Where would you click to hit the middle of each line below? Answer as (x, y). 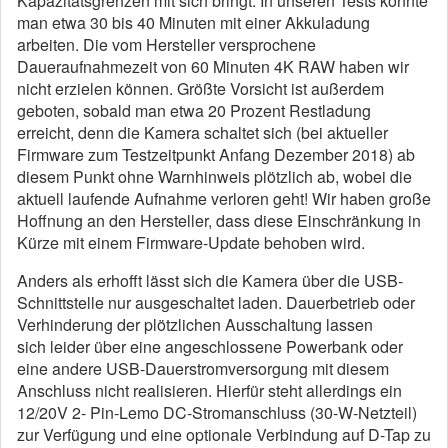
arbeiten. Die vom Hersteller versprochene (166, 44)
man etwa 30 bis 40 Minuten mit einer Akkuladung (193, 22)
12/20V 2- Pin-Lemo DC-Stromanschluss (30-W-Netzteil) (217, 412)
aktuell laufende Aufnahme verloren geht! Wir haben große (224, 198)
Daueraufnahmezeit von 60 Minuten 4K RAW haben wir (213, 66)
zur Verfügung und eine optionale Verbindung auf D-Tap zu (224, 434)
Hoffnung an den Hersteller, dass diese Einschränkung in (219, 220)
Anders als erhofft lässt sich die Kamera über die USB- (210, 280)
